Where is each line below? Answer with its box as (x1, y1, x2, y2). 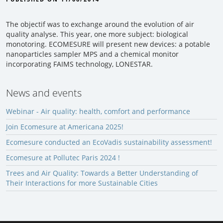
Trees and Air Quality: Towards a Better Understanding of (6, 168, 198, 178)
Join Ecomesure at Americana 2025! (6, 121, 123, 131)
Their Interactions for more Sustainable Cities (6, 178, 158, 188)
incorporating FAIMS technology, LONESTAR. (6, 59, 153, 69)
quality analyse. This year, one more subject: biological (6, 29, 188, 39)
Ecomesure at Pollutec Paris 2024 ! (6, 152, 120, 162)
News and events (6, 86, 82, 100)
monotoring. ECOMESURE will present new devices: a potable (6, 39, 210, 49)
